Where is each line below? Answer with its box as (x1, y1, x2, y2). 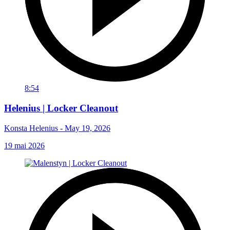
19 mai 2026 (4, 141, 45, 150)
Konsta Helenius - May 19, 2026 (4, 123, 110, 132)
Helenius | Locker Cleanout (4, 103, 118, 114)
